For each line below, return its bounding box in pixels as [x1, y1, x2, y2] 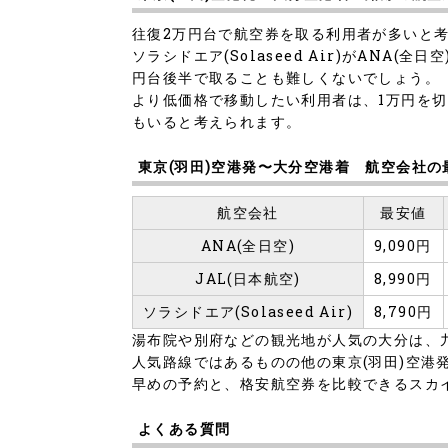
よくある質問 [138, 419, 231, 439]
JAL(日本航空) [195, 269, 301, 289]
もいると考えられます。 [132, 112, 302, 132]
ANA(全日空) [200, 236, 296, 256]
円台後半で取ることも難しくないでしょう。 [132, 68, 440, 88]
